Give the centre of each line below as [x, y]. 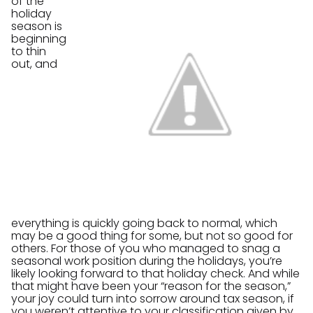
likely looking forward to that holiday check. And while [155, 273]
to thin [29, 51]
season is [37, 26]
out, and [34, 64]
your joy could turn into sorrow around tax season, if [153, 298]
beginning [39, 38]
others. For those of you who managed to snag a [146, 248]
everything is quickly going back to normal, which [144, 223]
